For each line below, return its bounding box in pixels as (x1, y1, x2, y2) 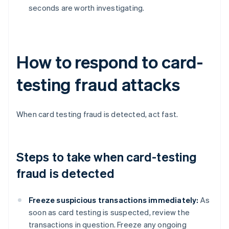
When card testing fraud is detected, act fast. (16, 109, 178, 120)
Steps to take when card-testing (16, 149, 197, 165)
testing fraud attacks (16, 73, 180, 96)
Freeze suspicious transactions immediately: (29, 195, 199, 205)
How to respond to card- (16, 51, 203, 73)
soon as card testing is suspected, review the (29, 207, 190, 218)
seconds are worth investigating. (29, 3, 145, 13)
